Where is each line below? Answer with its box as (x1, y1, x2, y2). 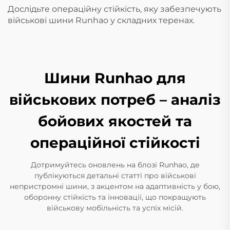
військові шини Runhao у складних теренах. (8, 15, 195, 25)
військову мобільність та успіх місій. (47, 203, 183, 213)
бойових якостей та (38, 112, 192, 130)
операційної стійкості (30, 134, 200, 151)
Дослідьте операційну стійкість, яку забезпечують (8, 4, 221, 14)
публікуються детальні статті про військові (34, 171, 196, 180)
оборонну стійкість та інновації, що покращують (24, 193, 206, 202)
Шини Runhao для (44, 69, 186, 87)
